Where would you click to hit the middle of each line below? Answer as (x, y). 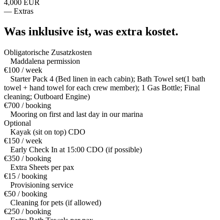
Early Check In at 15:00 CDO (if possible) (76, 150)
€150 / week (23, 141)
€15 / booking (26, 176)
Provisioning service (42, 185)
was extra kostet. (136, 32)
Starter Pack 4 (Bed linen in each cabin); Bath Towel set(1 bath (108, 79)
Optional (17, 123)
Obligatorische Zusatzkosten (48, 53)
